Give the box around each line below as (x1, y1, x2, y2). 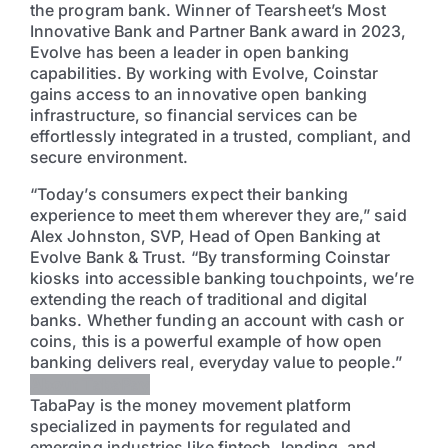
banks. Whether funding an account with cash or (30, 310, 405, 331)
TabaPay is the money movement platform (30, 395, 351, 416)
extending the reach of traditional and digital (30, 289, 368, 310)
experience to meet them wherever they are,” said (30, 205, 407, 226)
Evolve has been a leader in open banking (30, 42, 350, 63)
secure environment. (30, 147, 189, 168)
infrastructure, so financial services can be (30, 105, 358, 126)
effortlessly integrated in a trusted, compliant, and (30, 126, 411, 147)
